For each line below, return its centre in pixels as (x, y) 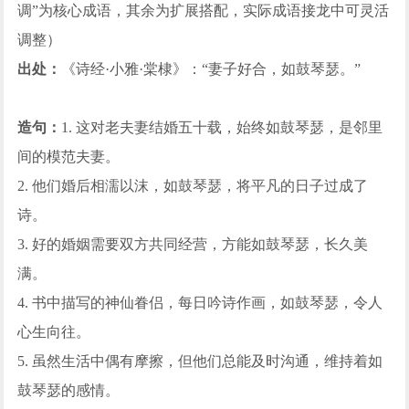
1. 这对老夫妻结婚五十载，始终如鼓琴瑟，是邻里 (222, 128)
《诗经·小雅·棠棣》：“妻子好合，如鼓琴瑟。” (211, 69)
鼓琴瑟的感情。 (69, 391)
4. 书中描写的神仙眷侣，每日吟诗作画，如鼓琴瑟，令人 (200, 303)
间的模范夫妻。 (69, 157)
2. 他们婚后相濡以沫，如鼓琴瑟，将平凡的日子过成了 (193, 186)
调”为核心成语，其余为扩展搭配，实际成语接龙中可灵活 (204, 11)
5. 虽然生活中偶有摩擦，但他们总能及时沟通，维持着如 (200, 362)
